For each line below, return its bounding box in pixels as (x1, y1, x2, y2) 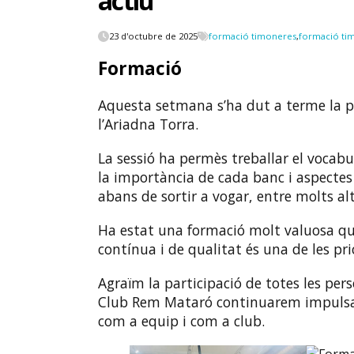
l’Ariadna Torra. (97, 114, 198, 134)
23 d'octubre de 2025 (108, 30, 198, 43)
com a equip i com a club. (97, 311, 265, 331)
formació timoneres (208, 30, 296, 43)
